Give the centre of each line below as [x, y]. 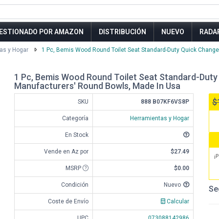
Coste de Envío [68, 201]
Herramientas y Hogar [160, 118]
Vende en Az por [66, 152]
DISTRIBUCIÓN [122, 32]
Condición [75, 185]
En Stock [77, 135]
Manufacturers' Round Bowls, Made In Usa [97, 86]
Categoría [75, 118]
